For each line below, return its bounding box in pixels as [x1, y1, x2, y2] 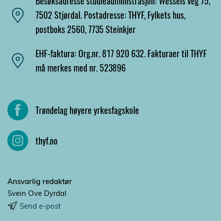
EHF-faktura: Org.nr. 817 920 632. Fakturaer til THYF [36, 47, 207, 60]
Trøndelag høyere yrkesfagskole [36, 103, 139, 116]
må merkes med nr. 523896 [36, 61, 126, 74]
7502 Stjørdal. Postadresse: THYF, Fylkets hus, [36, 8, 185, 22]
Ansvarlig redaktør [7, 177, 72, 186]
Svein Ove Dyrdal [7, 188, 67, 198]
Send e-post [20, 201, 61, 211]
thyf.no [36, 134, 58, 147]
